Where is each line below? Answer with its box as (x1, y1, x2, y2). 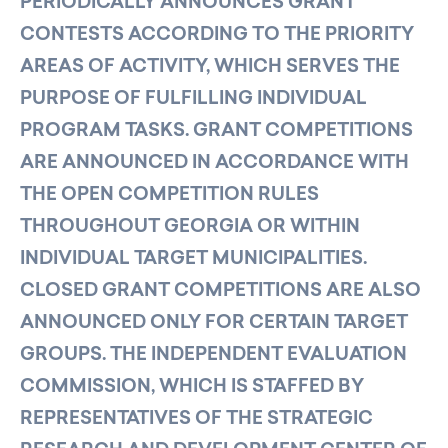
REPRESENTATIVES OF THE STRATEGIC (20, 409, 373, 429)
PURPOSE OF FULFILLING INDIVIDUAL (20, 89, 367, 109)
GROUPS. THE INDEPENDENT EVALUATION (20, 345, 407, 365)
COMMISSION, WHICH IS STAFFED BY (20, 377, 364, 397)
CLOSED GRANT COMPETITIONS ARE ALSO (20, 281, 421, 301)
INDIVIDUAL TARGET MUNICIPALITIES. (20, 249, 367, 269)
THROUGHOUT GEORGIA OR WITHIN (20, 217, 360, 237)
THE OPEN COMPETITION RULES (20, 185, 319, 205)
